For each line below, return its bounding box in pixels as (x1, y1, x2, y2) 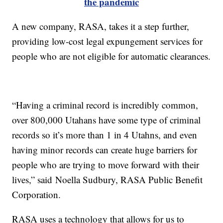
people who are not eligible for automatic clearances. (12, 50, 211, 63)
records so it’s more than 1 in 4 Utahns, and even (12, 128, 198, 141)
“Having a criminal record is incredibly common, (12, 99, 199, 111)
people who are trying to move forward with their (12, 158, 200, 171)
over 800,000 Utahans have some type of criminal (12, 113, 201, 126)
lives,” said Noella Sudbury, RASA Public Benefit (12, 173, 203, 186)
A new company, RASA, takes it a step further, (12, 20, 190, 33)
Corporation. (12, 188, 61, 201)
